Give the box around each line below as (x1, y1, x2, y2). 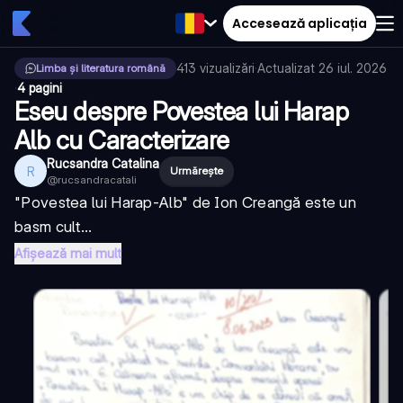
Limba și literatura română (36, 61, 166, 75)
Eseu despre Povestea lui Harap (14, 96, 349, 127)
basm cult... (14, 218, 93, 236)
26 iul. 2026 (318, 60, 387, 76)
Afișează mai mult (14, 245, 121, 262)
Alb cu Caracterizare (14, 125, 229, 156)
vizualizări (200, 60, 255, 76)
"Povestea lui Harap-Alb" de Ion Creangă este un (14, 193, 357, 211)
